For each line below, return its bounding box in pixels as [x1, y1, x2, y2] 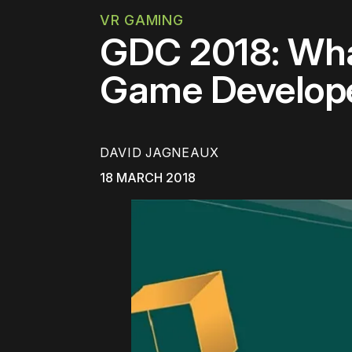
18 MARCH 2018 [100, 170, 196, 186]
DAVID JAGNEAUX [100, 145, 219, 161]
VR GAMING [100, 12, 184, 28]
